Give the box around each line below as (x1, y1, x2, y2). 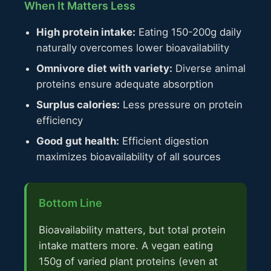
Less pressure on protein (120, 99, 243, 111)
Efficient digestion (119, 135, 209, 148)
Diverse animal (172, 62, 246, 75)
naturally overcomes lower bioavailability (36, 42, 229, 54)
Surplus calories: (36, 99, 120, 111)
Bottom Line (39, 197, 102, 210)
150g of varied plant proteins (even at (39, 255, 218, 268)
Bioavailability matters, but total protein (39, 224, 226, 237)
